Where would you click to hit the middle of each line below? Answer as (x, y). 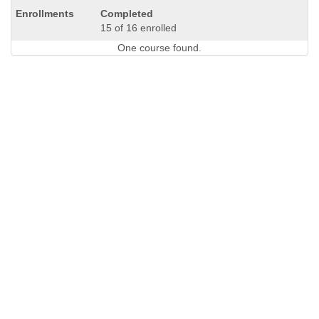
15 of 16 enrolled (138, 28)
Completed (126, 14)
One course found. (159, 48)
